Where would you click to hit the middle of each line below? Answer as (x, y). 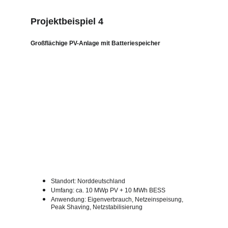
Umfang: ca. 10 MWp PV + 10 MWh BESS (108, 190)
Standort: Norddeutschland (88, 181)
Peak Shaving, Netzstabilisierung (97, 207)
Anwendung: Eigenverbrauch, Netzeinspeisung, (118, 199)
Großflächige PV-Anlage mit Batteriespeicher (95, 43)
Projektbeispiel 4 (67, 21)
